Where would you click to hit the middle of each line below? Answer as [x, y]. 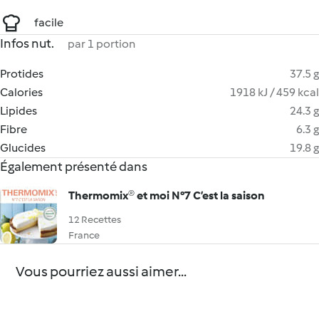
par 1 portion [101, 44]
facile [49, 22]
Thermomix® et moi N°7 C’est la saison [167, 195]
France [84, 235]
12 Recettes [95, 220]
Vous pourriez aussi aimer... [101, 271]
